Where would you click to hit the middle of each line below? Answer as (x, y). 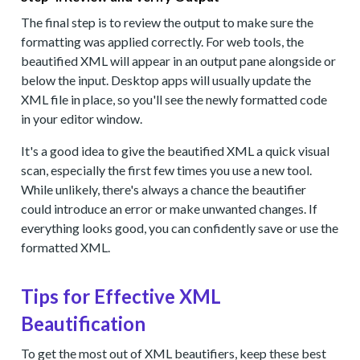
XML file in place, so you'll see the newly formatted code (174, 99)
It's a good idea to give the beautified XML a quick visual (176, 151)
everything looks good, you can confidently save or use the (180, 228)
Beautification (84, 323)
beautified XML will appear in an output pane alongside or (179, 61)
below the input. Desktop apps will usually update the (166, 80)
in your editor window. (82, 119)
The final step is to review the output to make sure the (168, 22)
